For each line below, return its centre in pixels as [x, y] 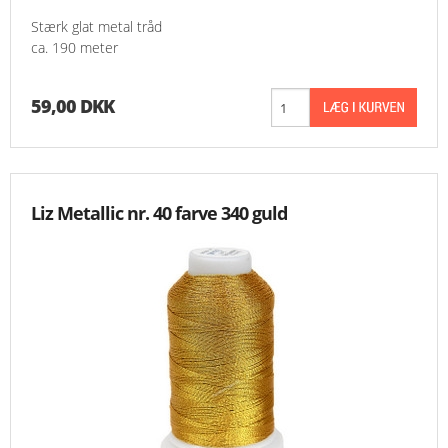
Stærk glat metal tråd [96, 27]
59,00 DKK [72, 106]
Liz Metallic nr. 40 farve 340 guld [159, 213]
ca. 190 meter [74, 48]
